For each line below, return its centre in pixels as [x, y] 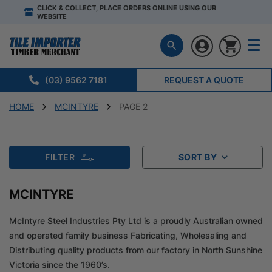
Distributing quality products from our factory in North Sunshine [136, 250]
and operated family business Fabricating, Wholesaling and [128, 235]
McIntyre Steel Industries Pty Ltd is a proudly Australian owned [136, 220]
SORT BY [198, 157]
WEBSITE [52, 16]
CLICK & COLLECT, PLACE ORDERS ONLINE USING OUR [127, 8]
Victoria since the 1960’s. [59, 264]
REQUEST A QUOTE [204, 80]
